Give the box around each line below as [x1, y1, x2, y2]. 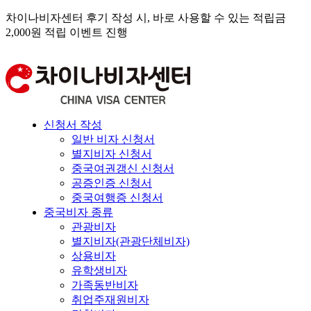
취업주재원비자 [72, 294, 149, 305]
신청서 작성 [44, 119, 102, 131]
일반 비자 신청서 [72, 133, 155, 145]
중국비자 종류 [44, 206, 113, 218]
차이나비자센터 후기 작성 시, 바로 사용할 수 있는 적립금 [6, 12, 286, 24]
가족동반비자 [72, 279, 138, 291]
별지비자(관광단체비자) [72, 235, 190, 247]
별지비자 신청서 [72, 148, 152, 160]
